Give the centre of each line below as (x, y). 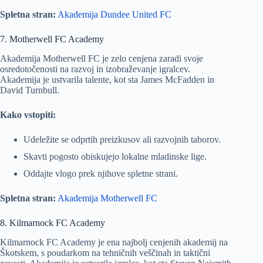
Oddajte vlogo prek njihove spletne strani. (101, 174)
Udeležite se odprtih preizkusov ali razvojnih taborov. (122, 139)
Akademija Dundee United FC (114, 14)
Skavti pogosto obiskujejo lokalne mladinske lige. (115, 156)
